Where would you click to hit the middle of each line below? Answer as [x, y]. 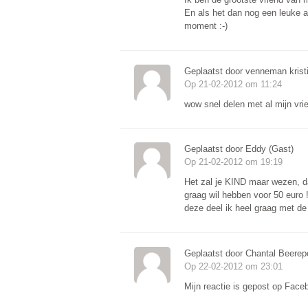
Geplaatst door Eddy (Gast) [239, 149]
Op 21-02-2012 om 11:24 [233, 84]
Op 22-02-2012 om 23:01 [233, 267]
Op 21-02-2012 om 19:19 [233, 162]
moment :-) [206, 26]
